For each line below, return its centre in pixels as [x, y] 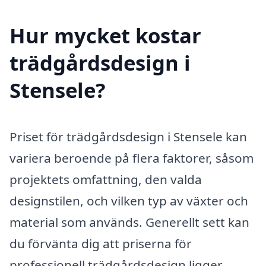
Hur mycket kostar [105, 36]
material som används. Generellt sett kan [129, 222]
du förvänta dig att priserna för [101, 244]
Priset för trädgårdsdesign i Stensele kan [128, 137]
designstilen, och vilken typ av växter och [129, 201]
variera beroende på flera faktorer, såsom [132, 158]
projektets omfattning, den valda [106, 180]
